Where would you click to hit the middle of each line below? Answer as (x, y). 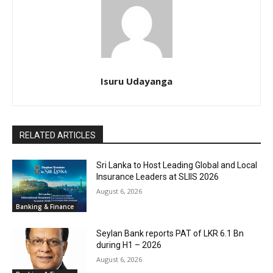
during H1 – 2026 (129, 245)
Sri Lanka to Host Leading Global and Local (177, 165)
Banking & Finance (45, 206)
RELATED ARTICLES (58, 136)
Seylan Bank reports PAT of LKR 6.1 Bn (170, 233)
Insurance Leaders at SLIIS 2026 (158, 177)
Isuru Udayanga (136, 81)
